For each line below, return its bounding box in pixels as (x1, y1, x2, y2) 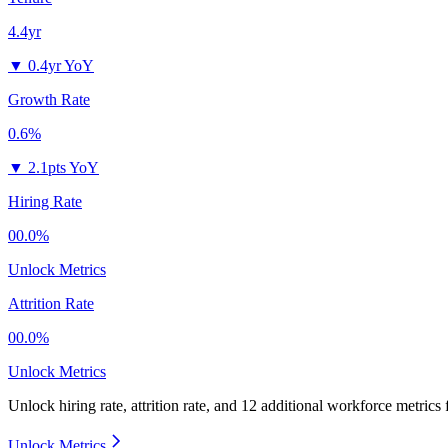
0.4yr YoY (28, 57, 94, 75)
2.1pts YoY (28, 159, 99, 177)
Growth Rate (8, 91, 90, 109)
